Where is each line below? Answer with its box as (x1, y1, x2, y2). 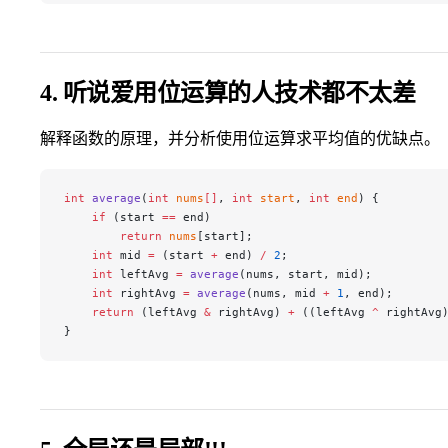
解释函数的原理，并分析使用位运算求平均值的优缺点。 (40, 129, 440, 147)
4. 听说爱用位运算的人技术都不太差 (40, 79, 416, 106)
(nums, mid (246, 285, 323, 300)
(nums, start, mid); (239, 266, 372, 281)
